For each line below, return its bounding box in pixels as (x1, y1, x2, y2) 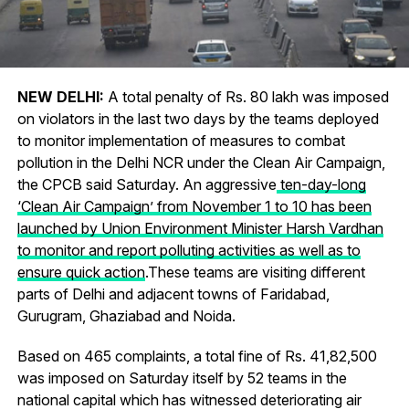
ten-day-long (276, 174, 366, 194)
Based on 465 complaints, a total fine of (16, 346, 285, 365)
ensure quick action (16, 262, 145, 281)
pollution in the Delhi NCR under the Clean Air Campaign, (16, 152, 385, 172)
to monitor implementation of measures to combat (16, 131, 345, 150)
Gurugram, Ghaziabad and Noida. (16, 306, 236, 325)
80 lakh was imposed (246, 87, 389, 106)
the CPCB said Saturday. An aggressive (16, 174, 277, 194)
